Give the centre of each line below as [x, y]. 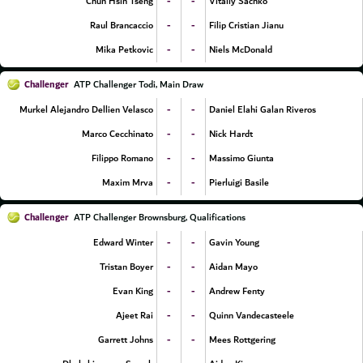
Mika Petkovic [124, 50]
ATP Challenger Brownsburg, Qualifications [160, 218]
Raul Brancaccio [122, 26]
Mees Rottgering [242, 340]
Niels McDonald [241, 50]
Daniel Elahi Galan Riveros [263, 110]
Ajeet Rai [135, 316]
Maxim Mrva [128, 183]
